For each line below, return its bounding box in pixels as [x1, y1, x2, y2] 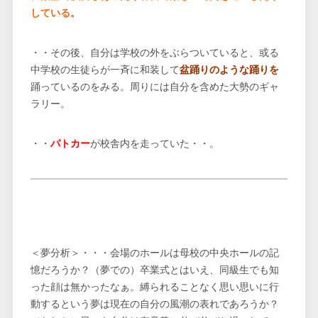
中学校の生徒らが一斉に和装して [30, 64, 180, 76]
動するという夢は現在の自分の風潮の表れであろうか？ [30, 298, 279, 310]
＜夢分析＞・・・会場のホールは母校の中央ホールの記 [30, 247, 279, 259]
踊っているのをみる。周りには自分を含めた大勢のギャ [30, 81, 279, 93]
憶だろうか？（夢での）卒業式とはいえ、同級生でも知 [30, 264, 279, 276]
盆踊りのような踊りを [179, 64, 279, 76]
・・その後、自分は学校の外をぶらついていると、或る [30, 47, 279, 59]
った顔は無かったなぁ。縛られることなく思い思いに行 [30, 281, 279, 293]
